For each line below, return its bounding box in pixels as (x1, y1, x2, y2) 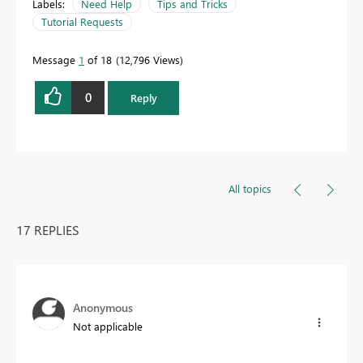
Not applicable (73, 318, 143, 333)
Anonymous (73, 299, 133, 315)
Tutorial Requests (41, 14, 123, 28)
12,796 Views (119, 52, 180, 66)
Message (32, 52, 79, 66)
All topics (228, 181, 271, 195)
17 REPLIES (16, 220, 79, 238)
